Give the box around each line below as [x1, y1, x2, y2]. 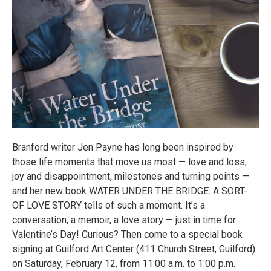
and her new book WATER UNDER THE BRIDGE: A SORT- [12, 185, 247, 197]
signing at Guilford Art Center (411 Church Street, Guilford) [12, 243, 255, 255]
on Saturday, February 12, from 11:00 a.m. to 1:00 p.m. [12, 258, 235, 269]
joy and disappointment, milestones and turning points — [12, 171, 249, 182]
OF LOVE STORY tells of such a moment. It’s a [12, 200, 205, 211]
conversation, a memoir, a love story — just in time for [12, 214, 236, 226]
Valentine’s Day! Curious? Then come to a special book [12, 229, 243, 240]
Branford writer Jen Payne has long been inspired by [12, 142, 233, 153]
